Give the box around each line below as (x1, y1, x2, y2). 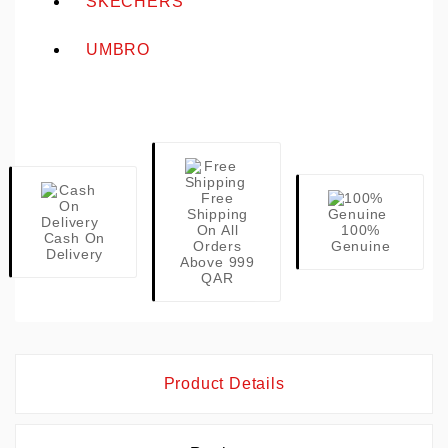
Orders (193, 238, 242, 255)
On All (196, 222, 239, 239)
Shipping (186, 206, 249, 223)
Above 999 (179, 254, 256, 271)
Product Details (163, 375, 285, 393)
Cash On (43, 230, 106, 247)
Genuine (330, 238, 391, 255)
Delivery (45, 246, 104, 263)
